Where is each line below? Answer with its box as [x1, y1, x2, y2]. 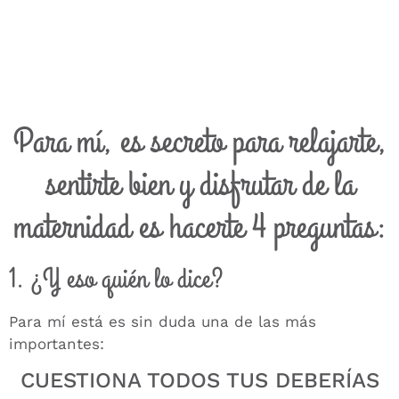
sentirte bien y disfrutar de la [45, 159, 354, 208]
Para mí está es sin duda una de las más [9, 312, 316, 330]
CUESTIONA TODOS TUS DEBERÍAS [20, 368, 379, 394]
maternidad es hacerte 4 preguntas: [12, 202, 387, 251]
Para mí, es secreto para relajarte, [12, 117, 387, 166]
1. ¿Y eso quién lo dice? [9, 259, 224, 298]
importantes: [9, 334, 104, 353]
